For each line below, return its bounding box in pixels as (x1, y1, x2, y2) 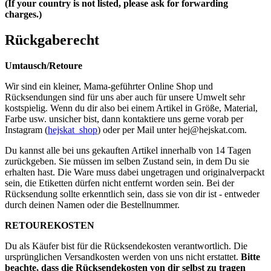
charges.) (5, 9, 42, 20)
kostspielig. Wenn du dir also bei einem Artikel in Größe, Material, (5, 103, 258, 114)
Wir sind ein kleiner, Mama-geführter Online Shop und (5, 81, 213, 92)
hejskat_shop (48, 125, 97, 135)
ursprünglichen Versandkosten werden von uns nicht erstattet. (5, 252, 241, 263)
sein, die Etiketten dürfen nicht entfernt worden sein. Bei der (5, 178, 234, 189)
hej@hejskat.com (178, 125, 244, 135)
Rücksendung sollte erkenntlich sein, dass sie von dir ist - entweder (5, 189, 260, 200)
